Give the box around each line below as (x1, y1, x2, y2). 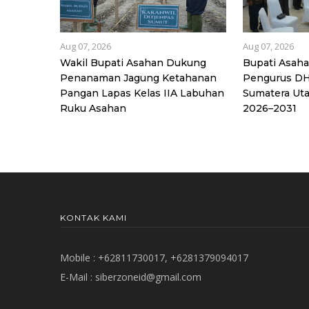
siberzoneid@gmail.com (95, 270, 201, 283)
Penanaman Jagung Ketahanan (60, 71, 217, 84)
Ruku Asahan (60, 101, 126, 114)
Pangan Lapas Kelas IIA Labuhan (60, 86, 224, 99)
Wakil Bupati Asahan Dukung (60, 56, 206, 69)
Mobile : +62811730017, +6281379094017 (60, 250, 248, 264)
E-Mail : (60, 270, 95, 283)
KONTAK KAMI (60, 212, 127, 223)
